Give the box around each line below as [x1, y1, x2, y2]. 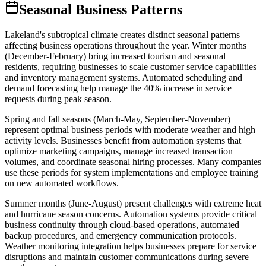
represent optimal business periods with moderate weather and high [5, 124, 255, 135]
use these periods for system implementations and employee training [5, 167, 258, 178]
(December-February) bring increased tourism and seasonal [5, 50, 226, 61]
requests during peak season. [5, 93, 112, 104]
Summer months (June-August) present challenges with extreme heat [5, 198, 261, 208]
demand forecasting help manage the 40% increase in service [5, 83, 232, 93]
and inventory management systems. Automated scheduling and [5, 72, 242, 83]
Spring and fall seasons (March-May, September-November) [5, 113, 230, 124]
